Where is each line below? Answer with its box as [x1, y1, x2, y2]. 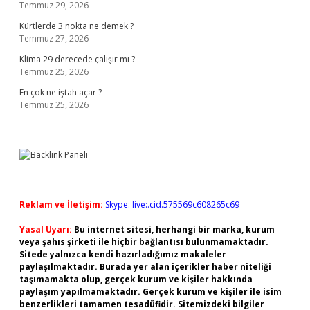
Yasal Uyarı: [19, 224, 72, 235]
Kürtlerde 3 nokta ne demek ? [19, 20, 134, 32]
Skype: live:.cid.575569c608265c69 [105, 199, 239, 210]
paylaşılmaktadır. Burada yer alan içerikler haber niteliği [19, 261, 271, 273]
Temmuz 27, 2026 [19, 33, 89, 44]
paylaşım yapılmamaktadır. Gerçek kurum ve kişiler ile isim [19, 286, 282, 298]
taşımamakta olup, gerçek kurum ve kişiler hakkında [19, 273, 253, 285]
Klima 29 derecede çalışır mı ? [19, 53, 135, 65]
